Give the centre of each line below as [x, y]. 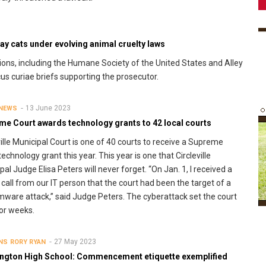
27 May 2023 [75, 242]
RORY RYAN [28, 242]
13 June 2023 [48, 108]
